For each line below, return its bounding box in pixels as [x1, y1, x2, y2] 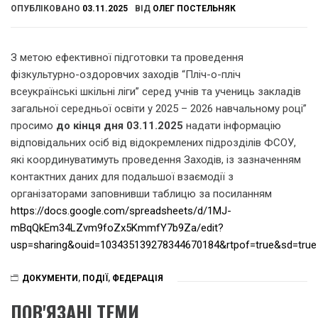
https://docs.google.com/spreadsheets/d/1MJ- [11, 204, 231, 217]
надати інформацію [186, 119, 281, 132]
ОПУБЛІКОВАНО [11, 3, 82, 13]
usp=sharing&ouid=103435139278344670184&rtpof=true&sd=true [11, 238, 317, 251]
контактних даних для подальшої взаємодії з [11, 170, 234, 183]
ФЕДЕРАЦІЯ [112, 273, 163, 283]
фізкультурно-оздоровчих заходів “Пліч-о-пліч [11, 68, 241, 81]
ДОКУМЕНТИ [22, 273, 78, 283]
